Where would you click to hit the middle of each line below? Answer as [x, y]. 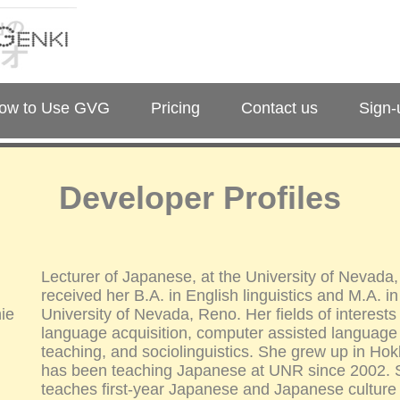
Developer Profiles [200, 198]
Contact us [279, 108]
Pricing [175, 108]
